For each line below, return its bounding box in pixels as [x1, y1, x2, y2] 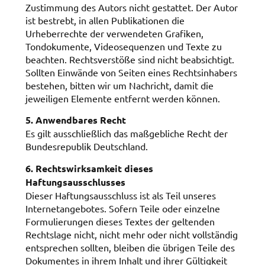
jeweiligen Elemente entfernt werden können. [25, 92, 220, 104]
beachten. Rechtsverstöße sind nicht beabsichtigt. [25, 53, 234, 65]
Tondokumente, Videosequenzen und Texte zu [25, 40, 222, 52]
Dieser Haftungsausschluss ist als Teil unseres [25, 189, 216, 201]
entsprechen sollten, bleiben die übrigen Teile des [25, 241, 235, 253]
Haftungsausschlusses [25, 175, 125, 188]
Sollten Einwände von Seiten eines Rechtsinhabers [25, 66, 237, 78]
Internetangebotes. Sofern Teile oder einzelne [25, 202, 220, 214]
